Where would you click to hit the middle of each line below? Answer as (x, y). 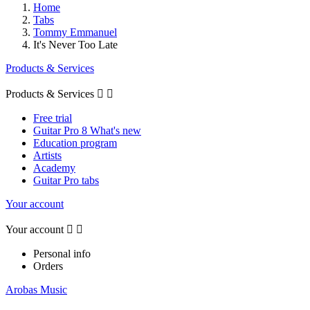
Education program (75, 143)
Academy (54, 167)
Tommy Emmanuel (75, 32)
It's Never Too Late (75, 44)
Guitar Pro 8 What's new (87, 130)
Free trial (53, 118)
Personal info (62, 253)
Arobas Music (36, 289)
